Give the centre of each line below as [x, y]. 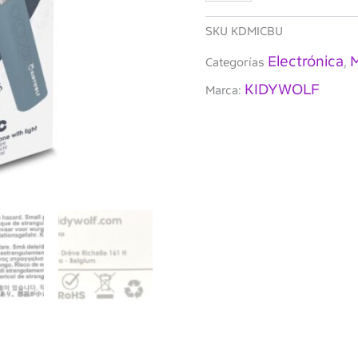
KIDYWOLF [282, 90]
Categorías [235, 63]
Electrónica [305, 62]
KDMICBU [257, 32]
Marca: [225, 91]
